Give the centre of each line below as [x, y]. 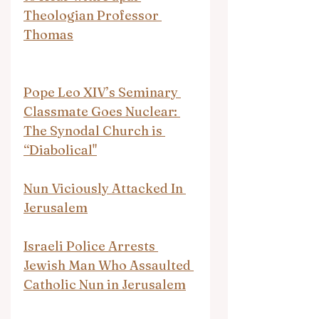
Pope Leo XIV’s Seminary [102, 92]
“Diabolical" [60, 150]
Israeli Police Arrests [91, 246]
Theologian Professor [93, 15]
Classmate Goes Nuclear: [102, 111]
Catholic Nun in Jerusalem [105, 284]
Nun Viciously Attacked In [105, 188]
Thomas [48, 34]
